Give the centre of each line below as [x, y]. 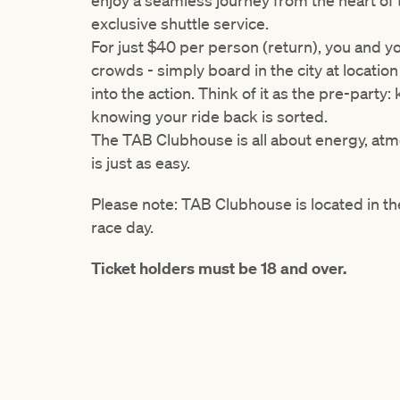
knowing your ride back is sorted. [209, 117]
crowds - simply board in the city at [217, 70]
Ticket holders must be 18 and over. [219, 269]
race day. [122, 227]
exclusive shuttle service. [180, 24]
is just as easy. [141, 163]
